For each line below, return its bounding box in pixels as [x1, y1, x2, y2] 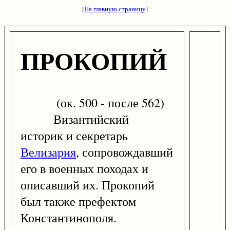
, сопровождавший [76, 144, 173, 161]
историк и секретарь [21, 127, 128, 144]
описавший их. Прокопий [21, 177, 155, 194]
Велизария [21, 144, 76, 161]
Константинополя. [21, 209, 117, 226]
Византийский [21, 111, 129, 128]
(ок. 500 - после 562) [21, 94, 164, 111]
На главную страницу [84, 4, 146, 13]
